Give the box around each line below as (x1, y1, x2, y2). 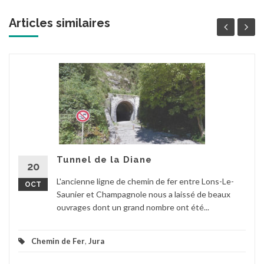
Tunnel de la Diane (57, 154, 152, 165)
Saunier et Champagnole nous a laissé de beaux (57, 189, 230, 199)
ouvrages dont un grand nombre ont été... (57, 202, 209, 212)
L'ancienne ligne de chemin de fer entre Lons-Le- (57, 176, 234, 186)
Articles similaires (9, 15, 110, 30)
